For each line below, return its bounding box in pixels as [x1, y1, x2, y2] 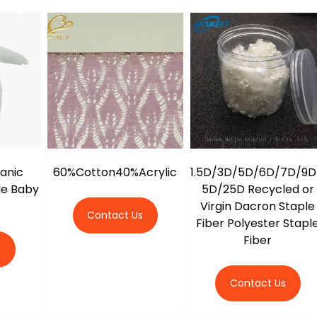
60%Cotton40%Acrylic [53, 163, 178, 180]
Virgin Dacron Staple [200, 197, 316, 214]
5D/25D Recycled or [201, 180, 314, 197]
